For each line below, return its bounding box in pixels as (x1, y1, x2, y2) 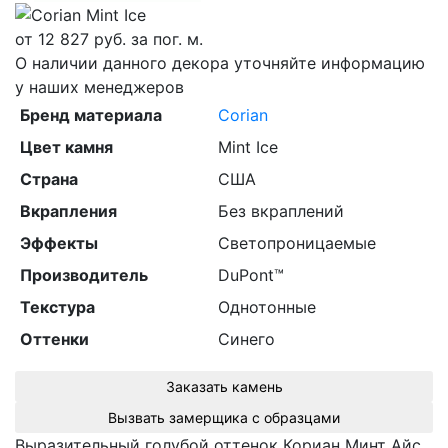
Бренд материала (19, 105, 162, 126)
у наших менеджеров (15, 77, 184, 98)
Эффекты (19, 233, 98, 254)
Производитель (19, 265, 148, 286)
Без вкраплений (217, 201, 344, 222)
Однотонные (217, 297, 316, 318)
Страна (19, 169, 78, 190)
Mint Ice (217, 137, 278, 158)
